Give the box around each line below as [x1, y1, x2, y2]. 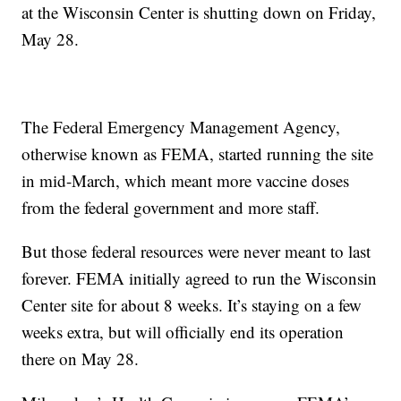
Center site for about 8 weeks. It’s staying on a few [21, 294, 363, 317]
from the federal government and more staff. [21, 196, 320, 219]
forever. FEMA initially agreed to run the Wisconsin [21, 267, 378, 290]
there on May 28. [21, 347, 140, 371]
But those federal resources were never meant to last [21, 240, 371, 263]
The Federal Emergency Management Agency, [21, 115, 341, 139]
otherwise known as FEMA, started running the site [21, 142, 374, 166]
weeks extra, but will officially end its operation [21, 320, 345, 344]
